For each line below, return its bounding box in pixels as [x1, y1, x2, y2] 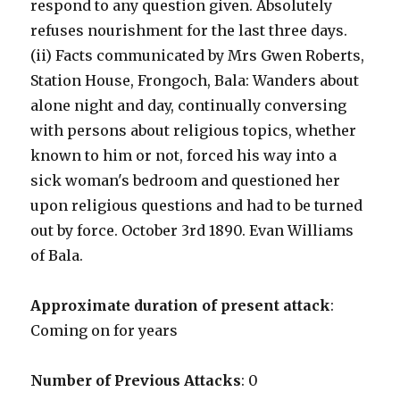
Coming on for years [30, 321, 179, 340]
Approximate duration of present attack [30, 296, 331, 315]
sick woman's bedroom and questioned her [30, 171, 341, 190]
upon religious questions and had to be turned [30, 196, 363, 215]
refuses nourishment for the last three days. [30, 21, 348, 40]
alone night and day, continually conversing [30, 96, 347, 115]
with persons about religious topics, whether [30, 121, 357, 140]
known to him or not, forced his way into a [30, 146, 337, 165]
